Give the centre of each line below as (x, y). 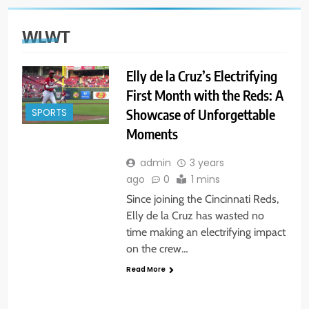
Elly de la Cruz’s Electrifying (201, 76)
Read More (146, 270)
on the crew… (157, 249)
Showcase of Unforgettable (200, 114)
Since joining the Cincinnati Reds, (202, 199)
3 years (207, 163)
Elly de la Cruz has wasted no (195, 216)
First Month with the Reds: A (205, 95)
